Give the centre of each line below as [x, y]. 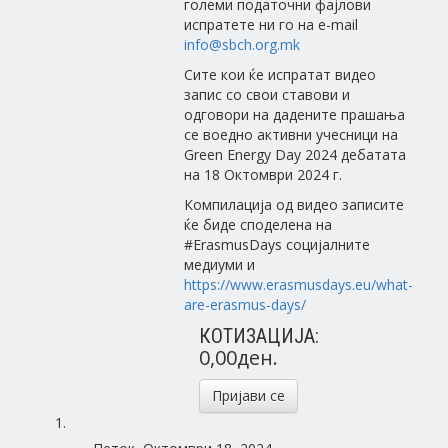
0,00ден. [239, 357]
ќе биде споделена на [258, 224]
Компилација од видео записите [294, 204]
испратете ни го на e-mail [271, 24]
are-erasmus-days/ [245, 304]
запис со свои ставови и [267, 94]
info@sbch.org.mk [242, 44]
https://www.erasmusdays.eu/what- [299, 284]
